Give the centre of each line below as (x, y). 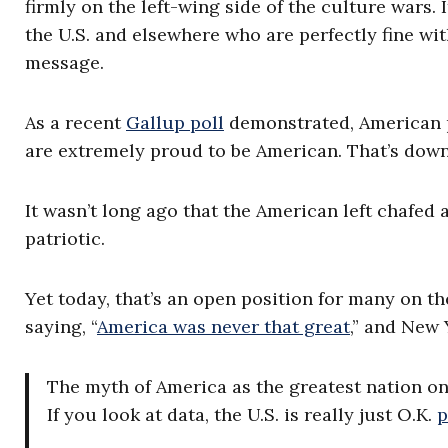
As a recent (75, 122)
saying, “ (61, 326)
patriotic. (65, 238)
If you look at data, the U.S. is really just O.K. (242, 414)
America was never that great (223, 326)
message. (64, 62)
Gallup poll (175, 122)
